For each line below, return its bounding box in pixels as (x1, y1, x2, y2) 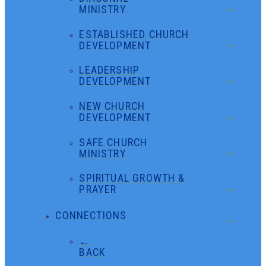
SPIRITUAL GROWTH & (79, 172, 185, 185)
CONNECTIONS (55, 208, 127, 221)
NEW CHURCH (79, 100, 145, 112)
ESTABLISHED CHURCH (79, 27, 189, 40)
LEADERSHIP (79, 64, 140, 77)
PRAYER (79, 183, 117, 196)
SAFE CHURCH (79, 135, 148, 148)
